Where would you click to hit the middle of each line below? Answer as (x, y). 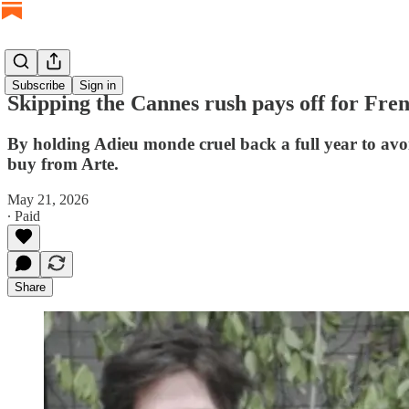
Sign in (98, 85)
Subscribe (38, 85)
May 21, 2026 (48, 199)
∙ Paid (24, 215)
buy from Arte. (63, 163)
